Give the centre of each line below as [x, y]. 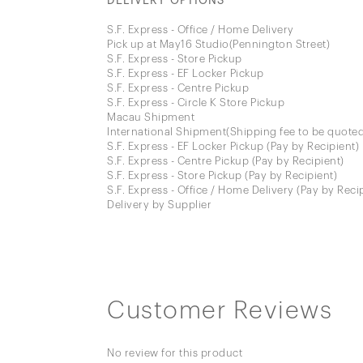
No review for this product [175, 352]
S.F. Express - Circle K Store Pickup [196, 102]
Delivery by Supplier [159, 204]
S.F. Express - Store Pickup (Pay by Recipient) [222, 175]
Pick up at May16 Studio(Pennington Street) [218, 44]
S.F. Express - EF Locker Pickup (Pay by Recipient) [233, 146]
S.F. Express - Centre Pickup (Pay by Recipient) [226, 160]
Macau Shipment [151, 117]
